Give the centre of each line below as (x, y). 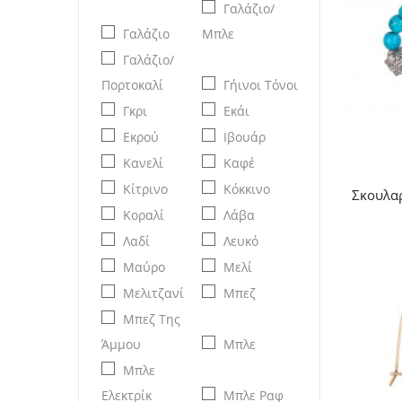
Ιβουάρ (244, 136)
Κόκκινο (246, 188)
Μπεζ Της (152, 319)
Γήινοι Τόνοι (260, 84)
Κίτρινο (145, 188)
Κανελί (143, 162)
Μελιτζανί (153, 293)
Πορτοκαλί (132, 84)
